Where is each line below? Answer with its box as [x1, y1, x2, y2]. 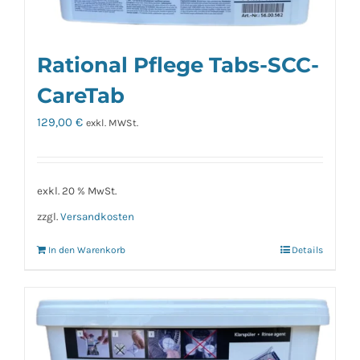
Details [292, 244, 323, 256]
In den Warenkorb [48, 244, 125, 256]
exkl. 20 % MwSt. [37, 185, 117, 198]
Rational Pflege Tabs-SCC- [37, 52, 319, 78]
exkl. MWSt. [86, 117, 138, 129]
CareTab [37, 83, 125, 108]
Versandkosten [60, 210, 134, 223]
